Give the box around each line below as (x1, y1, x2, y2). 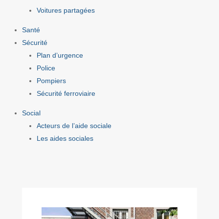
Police (36, 64, 55, 72)
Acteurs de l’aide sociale (36, 121, 111, 130)
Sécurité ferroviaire (36, 89, 95, 97)
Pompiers (36, 76, 66, 85)
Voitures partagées (36, 6, 95, 14)
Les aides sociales (36, 134, 93, 142)
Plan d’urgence (36, 51, 83, 59)
